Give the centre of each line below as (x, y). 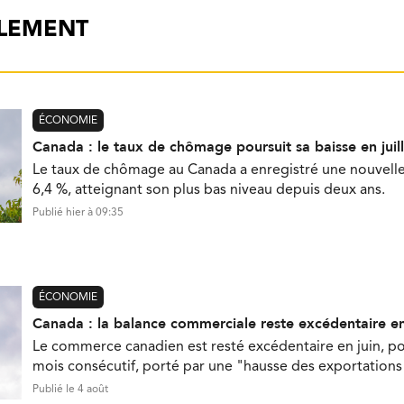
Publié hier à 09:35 (78, 212)
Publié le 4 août (70, 389)
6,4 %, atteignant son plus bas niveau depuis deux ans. (209, 190)
